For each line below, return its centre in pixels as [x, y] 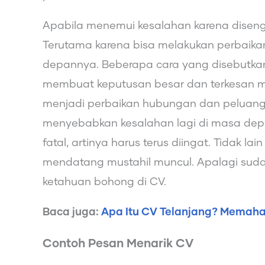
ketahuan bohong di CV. [104, 182]
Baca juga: [72, 212]
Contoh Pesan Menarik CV [118, 243]
